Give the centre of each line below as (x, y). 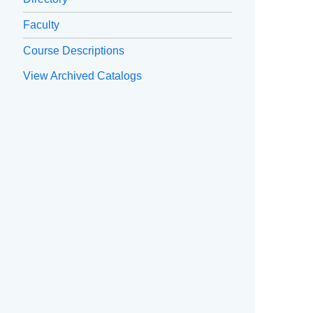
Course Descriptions (74, 51)
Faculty (41, 25)
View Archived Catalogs (82, 76)
